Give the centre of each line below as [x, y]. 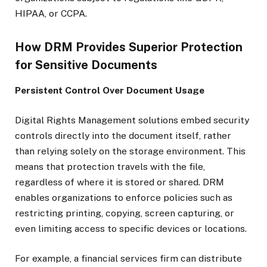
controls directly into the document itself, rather [123, 135]
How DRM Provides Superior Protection [129, 47]
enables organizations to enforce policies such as [124, 197]
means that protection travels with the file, [110, 166]
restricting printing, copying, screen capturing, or [125, 213]
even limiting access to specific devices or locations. [131, 228]
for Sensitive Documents [86, 65]
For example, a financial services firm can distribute [128, 259]
